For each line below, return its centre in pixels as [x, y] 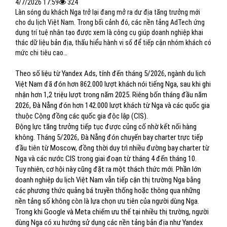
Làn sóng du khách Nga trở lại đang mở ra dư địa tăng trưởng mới [108, 12]
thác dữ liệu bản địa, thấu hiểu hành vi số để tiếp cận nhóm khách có [113, 43]
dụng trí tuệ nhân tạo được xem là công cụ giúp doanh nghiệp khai [109, 32]
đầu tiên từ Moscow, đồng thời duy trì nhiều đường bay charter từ [112, 148]
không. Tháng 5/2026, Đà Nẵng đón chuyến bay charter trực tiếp [109, 137]
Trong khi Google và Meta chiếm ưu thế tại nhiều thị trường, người [112, 212]
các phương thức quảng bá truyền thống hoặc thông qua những [108, 191]
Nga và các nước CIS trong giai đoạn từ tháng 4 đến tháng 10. [106, 159]
